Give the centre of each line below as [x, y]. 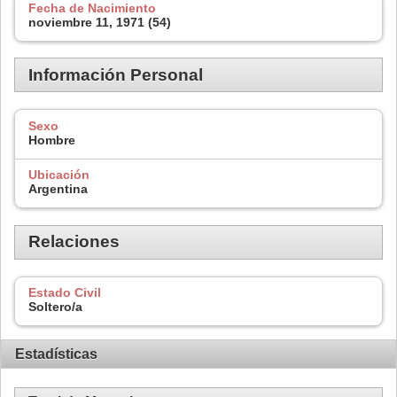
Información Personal [116, 74]
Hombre [52, 140]
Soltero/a [55, 307]
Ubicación [59, 175]
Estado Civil [65, 293]
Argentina [58, 189]
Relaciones [74, 242]
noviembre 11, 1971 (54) [100, 22]
